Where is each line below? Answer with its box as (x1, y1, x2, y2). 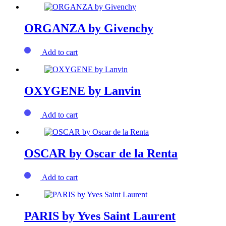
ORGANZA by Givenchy (24, 22, 153, 35)
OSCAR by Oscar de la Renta (24, 147, 178, 160)
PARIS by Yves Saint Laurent (24, 209, 176, 223)
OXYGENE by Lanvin (24, 84, 141, 98)
